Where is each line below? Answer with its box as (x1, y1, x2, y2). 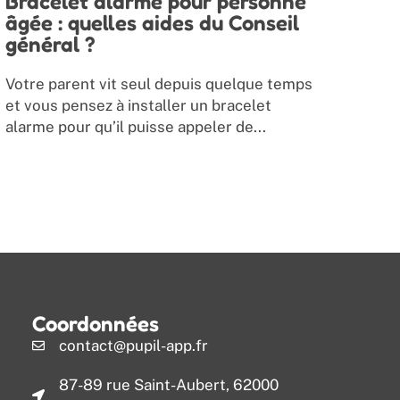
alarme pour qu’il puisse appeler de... (4, 118, 266, 137)
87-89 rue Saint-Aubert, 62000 (59, 375, 279, 394)
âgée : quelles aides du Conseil (4, 10, 299, 37)
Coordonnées (31, 310, 159, 337)
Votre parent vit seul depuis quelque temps (4, 75, 312, 94)
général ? (4, 31, 96, 58)
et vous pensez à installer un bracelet (4, 96, 271, 115)
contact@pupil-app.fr (59, 336, 209, 354)
